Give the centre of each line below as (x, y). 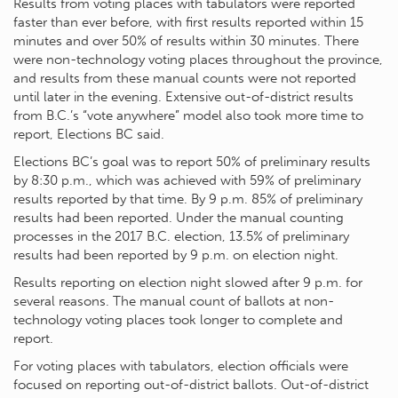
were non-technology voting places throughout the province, (198, 59)
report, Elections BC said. (89, 134)
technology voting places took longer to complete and (178, 319)
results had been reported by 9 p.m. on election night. (176, 255)
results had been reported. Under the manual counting (179, 217)
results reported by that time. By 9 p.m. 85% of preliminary (188, 199)
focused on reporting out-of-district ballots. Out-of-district (191, 384)
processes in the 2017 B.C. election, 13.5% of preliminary (181, 236)
